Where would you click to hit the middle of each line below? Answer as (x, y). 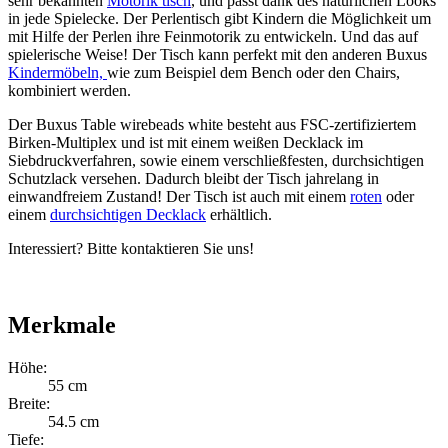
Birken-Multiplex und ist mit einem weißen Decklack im (185, 143)
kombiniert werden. (69, 91)
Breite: (29, 404)
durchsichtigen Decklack (128, 215)
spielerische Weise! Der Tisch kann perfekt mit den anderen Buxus (217, 55)
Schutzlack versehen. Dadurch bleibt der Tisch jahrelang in (193, 179)
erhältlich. (239, 215)
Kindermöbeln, (57, 73)
